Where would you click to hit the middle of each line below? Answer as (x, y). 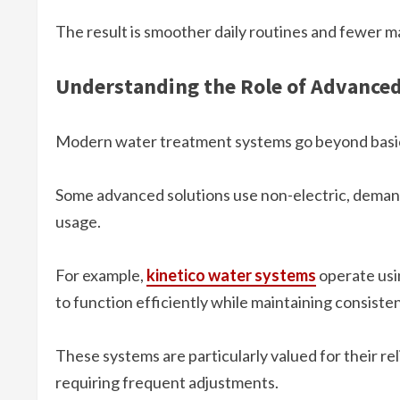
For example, (101, 275)
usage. (78, 222)
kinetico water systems (231, 275)
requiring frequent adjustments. (167, 383)
